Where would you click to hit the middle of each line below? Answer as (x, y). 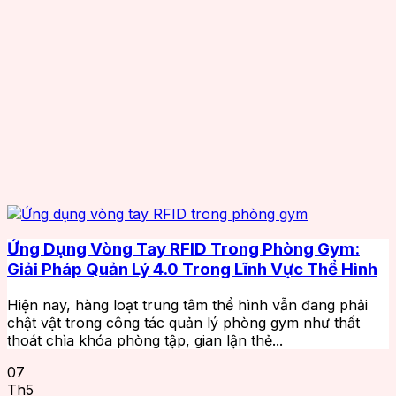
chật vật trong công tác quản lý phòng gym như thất (183, 322)
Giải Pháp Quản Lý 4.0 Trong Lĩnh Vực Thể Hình (192, 270)
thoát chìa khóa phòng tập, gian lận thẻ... (145, 340)
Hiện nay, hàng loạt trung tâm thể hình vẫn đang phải (187, 305)
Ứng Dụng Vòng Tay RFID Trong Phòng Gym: (183, 249)
